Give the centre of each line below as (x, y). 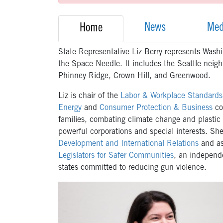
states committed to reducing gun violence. (132, 168)
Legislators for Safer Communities (116, 156)
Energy (70, 108)
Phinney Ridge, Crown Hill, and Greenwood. (134, 76)
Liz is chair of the (89, 96)
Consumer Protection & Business (156, 108)
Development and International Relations (128, 144)
